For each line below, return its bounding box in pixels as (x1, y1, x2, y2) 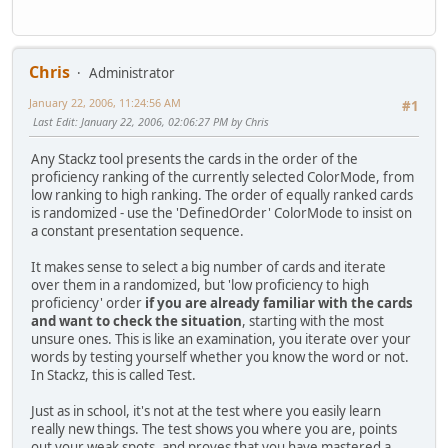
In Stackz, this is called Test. (31, 366, 196, 385)
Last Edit (33, 114, 75, 130)
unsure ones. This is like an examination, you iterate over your (31, 330, 411, 349)
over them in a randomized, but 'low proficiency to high (31, 276, 369, 295)
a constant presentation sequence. (31, 222, 244, 241)
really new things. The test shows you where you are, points (31, 420, 397, 439)
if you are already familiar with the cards (145, 294, 413, 313)
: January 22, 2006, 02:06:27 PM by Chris (75, 114, 269, 130)
